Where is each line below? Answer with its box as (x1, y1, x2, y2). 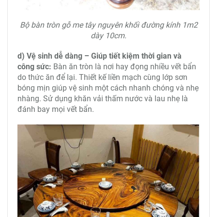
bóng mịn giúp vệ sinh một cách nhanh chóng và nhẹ (17, 83, 199, 93)
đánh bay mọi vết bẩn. (17, 105, 94, 114)
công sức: (17, 62, 51, 72)
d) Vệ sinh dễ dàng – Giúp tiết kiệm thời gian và (17, 51, 182, 61)
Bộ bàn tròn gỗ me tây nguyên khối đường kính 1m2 (19, 20, 198, 30)
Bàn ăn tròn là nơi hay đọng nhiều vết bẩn (51, 62, 196, 72)
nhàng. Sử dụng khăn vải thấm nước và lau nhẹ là (17, 94, 188, 104)
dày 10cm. (91, 31, 126, 41)
